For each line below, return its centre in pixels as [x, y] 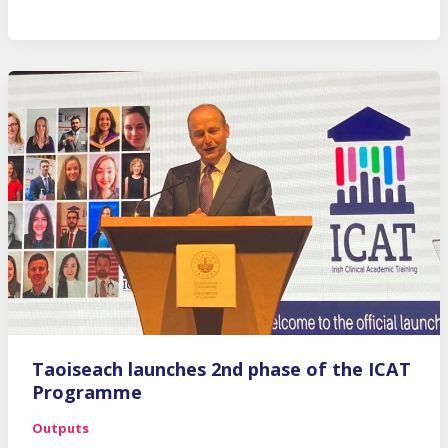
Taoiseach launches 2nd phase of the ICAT [221, 369]
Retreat [62, 15]
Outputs [60, 428]
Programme [86, 392]
